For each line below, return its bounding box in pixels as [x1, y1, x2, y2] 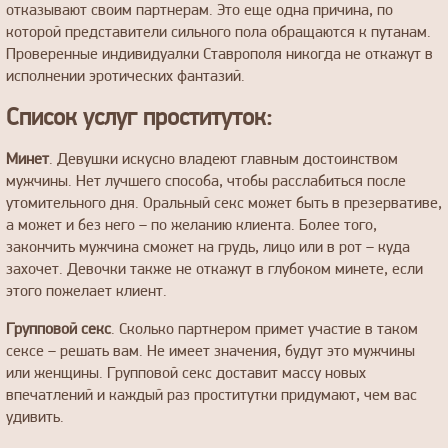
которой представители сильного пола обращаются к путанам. [6, 24, 431, 41]
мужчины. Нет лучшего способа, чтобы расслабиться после [6, 174, 406, 191]
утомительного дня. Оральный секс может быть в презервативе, [6, 196, 442, 213]
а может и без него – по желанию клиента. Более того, [6, 218, 377, 235]
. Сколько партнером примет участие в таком [111, 322, 418, 339]
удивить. [6, 410, 64, 427]
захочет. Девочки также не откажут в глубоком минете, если [6, 262, 423, 279]
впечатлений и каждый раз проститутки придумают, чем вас [6, 388, 417, 405]
